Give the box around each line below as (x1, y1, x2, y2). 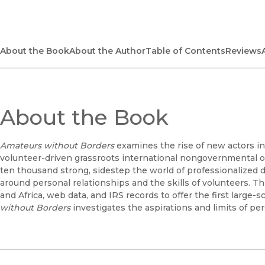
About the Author (69, 46, 146, 57)
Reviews (225, 46, 261, 57)
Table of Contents (146, 46, 225, 57)
